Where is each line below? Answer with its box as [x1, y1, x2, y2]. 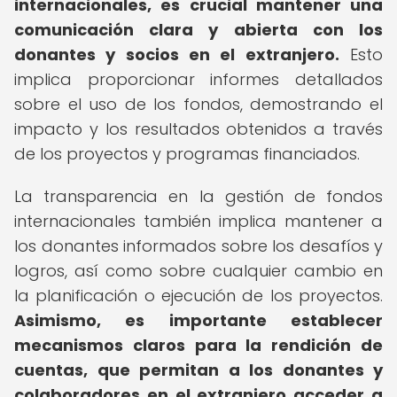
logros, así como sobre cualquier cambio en [14, 260, 383, 282]
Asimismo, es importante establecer [14, 309, 383, 331]
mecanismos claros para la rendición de [14, 334, 383, 356]
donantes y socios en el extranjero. [14, 43, 339, 66]
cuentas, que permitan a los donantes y [14, 359, 383, 381]
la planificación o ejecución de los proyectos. [14, 284, 383, 307]
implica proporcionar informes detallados [14, 68, 383, 90]
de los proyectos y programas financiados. [14, 143, 360, 165]
